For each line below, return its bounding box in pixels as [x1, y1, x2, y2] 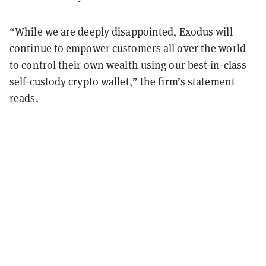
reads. [9, 91, 39, 105]
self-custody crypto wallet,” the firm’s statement [9, 74, 235, 88]
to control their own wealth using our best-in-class [9, 58, 247, 72]
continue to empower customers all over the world [9, 41, 246, 55]
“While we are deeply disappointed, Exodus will [9, 24, 233, 39]
